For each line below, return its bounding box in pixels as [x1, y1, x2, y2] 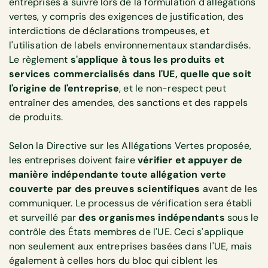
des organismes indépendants [78, 211, 225, 224]
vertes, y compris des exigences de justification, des [9, 10, 244, 23]
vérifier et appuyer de [138, 153, 243, 166]
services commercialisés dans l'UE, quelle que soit [9, 67, 252, 80]
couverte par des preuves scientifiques [9, 182, 200, 195]
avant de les [200, 182, 258, 195]
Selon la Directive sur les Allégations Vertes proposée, [9, 139, 252, 152]
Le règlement [9, 53, 71, 66]
